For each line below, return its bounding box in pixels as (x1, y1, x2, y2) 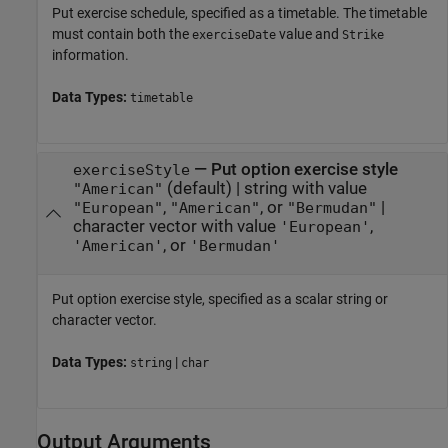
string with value (243, 179, 367, 199)
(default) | (162, 179, 244, 199)
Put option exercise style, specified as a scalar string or (52, 290, 388, 307)
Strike (342, 27, 384, 42)
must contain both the (52, 25, 192, 42)
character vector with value (72, 217, 280, 237)
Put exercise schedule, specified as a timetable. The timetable (52, 4, 427, 21)
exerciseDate (192, 27, 276, 42)
